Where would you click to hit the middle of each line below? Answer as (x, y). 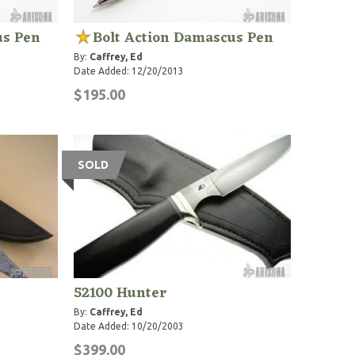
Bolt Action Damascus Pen (183, 38)
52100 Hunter (120, 293)
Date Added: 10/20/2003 (129, 326)
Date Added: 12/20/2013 (129, 71)
